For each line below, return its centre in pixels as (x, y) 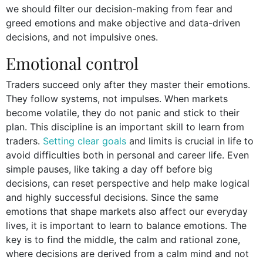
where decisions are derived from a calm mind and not (127, 253)
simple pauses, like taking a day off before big (109, 169)
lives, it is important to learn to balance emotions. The (126, 225)
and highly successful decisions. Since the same (112, 197)
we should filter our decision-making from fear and (119, 9)
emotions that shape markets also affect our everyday (127, 211)
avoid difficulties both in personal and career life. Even (127, 155)
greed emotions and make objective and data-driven (123, 23)
